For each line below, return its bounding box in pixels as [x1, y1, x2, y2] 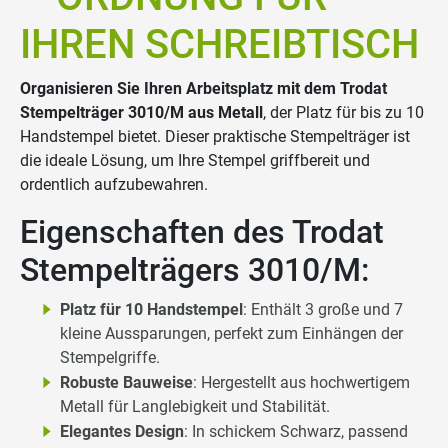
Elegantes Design [60, 422, 184, 442]
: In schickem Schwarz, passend [184, 422, 408, 442]
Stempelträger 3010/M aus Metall [20, 103, 263, 123]
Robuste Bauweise [60, 373, 193, 393]
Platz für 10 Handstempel [60, 300, 243, 320]
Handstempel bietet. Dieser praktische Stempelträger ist [20, 127, 410, 147]
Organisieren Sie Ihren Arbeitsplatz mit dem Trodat [20, 79, 387, 99]
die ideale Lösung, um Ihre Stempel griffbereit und [20, 151, 370, 171]
